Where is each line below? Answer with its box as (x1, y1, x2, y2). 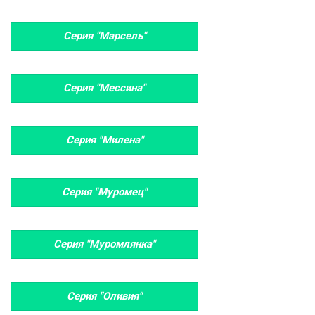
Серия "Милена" (65, 134, 143, 146)
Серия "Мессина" (63, 82, 146, 94)
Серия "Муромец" (62, 186, 147, 198)
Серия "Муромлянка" (53, 238, 155, 250)
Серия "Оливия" (67, 290, 142, 302)
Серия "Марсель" (63, 30, 146, 42)
